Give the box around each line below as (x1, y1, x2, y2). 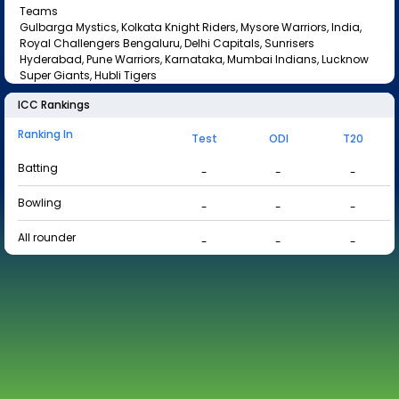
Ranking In (18, 126, 73, 142)
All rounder (18, 230, 76, 245)
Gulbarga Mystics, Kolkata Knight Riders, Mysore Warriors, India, (20, 20, 362, 35)
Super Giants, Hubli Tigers (20, 68, 157, 83)
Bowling (18, 195, 61, 210)
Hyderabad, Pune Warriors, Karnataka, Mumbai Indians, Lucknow (20, 52, 369, 67)
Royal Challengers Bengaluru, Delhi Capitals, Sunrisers (20, 36, 314, 51)
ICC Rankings (18, 97, 90, 112)
